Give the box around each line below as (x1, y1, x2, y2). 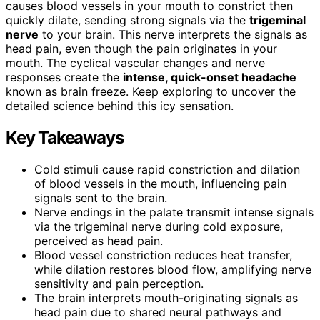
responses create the (6, 69, 123, 84)
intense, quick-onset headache (123, 69, 296, 84)
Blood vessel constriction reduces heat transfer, (34, 247, 292, 262)
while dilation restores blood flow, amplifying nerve (34, 261, 311, 276)
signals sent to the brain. (34, 190, 167, 205)
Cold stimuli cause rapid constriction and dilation (34, 161, 300, 176)
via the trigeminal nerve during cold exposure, (34, 219, 283, 234)
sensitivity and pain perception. (34, 276, 204, 291)
